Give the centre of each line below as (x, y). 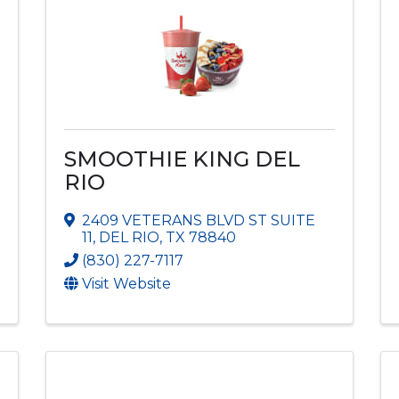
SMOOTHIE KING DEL (182, 159)
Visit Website (126, 283)
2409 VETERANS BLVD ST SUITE (198, 220)
